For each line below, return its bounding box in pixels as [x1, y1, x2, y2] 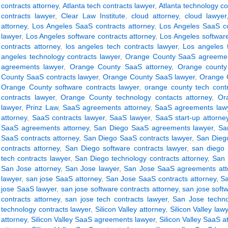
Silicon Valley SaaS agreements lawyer [31, 215, 155, 223]
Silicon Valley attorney [95, 205, 165, 213]
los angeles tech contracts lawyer [65, 42, 178, 50]
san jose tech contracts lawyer [65, 195, 167, 203]
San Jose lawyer [65, 164, 119, 173]
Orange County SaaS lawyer [103, 73, 195, 81]
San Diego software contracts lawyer [65, 144, 187, 152]
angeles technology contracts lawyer [1, 52, 121, 61]
